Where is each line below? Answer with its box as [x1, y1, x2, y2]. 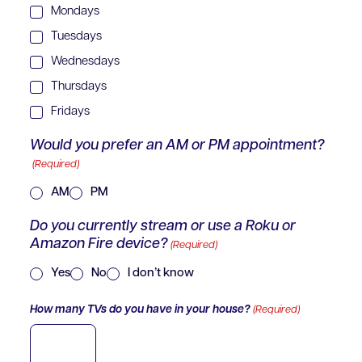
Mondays [51, 5, 100, 18]
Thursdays [51, 80, 107, 93]
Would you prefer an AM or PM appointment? [30, 138, 326, 154]
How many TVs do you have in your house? [30, 304, 251, 317]
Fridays [51, 105, 90, 118]
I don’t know [128, 267, 195, 280]
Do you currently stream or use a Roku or [30, 219, 297, 235]
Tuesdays [51, 30, 103, 43]
